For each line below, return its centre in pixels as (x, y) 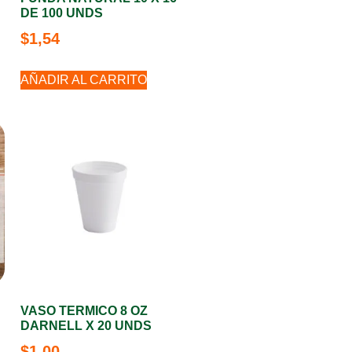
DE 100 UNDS (62, 13)
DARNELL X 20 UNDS (86, 326)
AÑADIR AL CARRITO (84, 80)
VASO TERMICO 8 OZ (84, 311)
